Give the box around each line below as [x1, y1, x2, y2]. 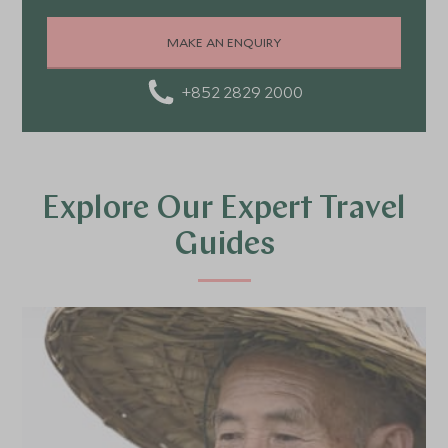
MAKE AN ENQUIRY [167, 33, 281, 50]
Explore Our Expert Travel [42, 194, 406, 226]
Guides [173, 230, 275, 262]
